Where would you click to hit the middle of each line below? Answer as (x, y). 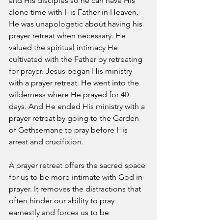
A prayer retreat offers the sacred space (78, 165)
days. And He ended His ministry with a (78, 106)
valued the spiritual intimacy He (64, 47)
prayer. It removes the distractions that (76, 189)
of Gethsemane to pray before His (69, 130)
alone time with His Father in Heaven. (75, 12)
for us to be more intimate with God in (77, 177)
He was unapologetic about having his (77, 24)
